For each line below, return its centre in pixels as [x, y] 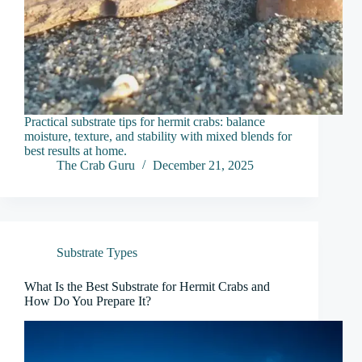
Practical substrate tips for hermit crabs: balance [145, 122]
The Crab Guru [96, 166]
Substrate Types [97, 253]
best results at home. [76, 151]
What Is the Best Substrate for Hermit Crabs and [147, 287]
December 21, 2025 [203, 166]
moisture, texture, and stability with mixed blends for [158, 137]
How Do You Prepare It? [88, 301]
